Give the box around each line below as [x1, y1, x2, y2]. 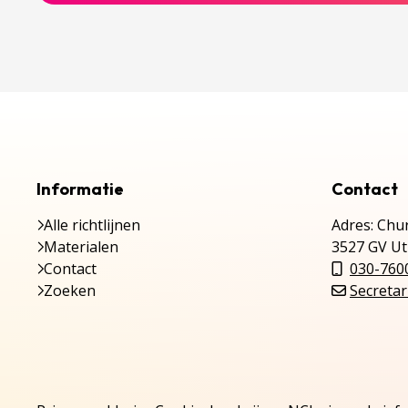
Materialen [44, 237, 118, 257]
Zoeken [44, 280, 96, 301]
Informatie [36, 178, 124, 199]
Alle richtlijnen [44, 215, 140, 235]
